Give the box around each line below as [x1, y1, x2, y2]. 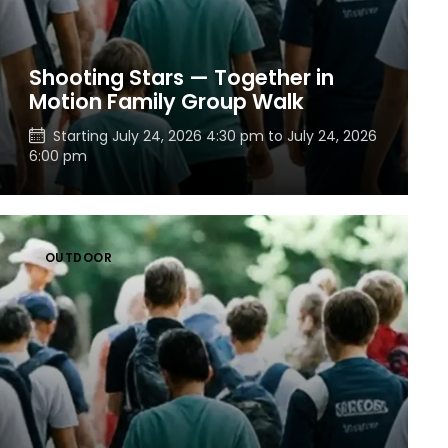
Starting [52, 126, 112, 147]
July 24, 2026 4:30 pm [111, 126, 264, 147]
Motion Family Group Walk [28, 87, 304, 117]
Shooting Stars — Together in [28, 63, 334, 93]
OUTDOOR [44, 249, 113, 266]
